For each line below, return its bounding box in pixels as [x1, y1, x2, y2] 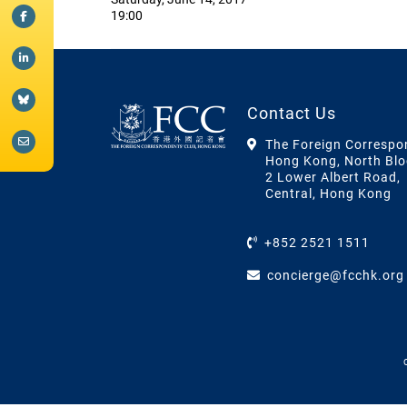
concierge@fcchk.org [266, 268, 404, 283]
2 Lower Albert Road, [264, 170, 401, 185]
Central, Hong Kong [264, 186, 392, 202]
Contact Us [246, 104, 336, 124]
